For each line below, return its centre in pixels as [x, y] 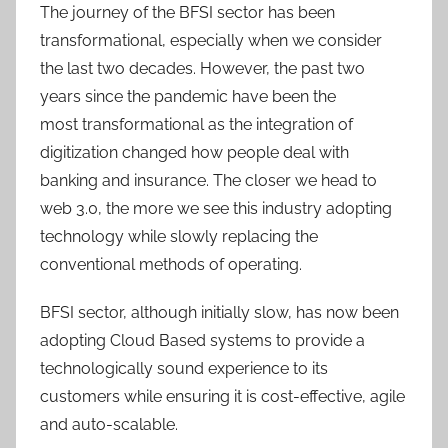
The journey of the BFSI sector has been [187, 12]
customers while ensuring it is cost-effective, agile [222, 396]
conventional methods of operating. [171, 264]
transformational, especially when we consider [211, 40]
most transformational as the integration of [196, 124]
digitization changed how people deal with [194, 152]
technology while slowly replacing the [179, 236]
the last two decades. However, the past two [202, 68]
